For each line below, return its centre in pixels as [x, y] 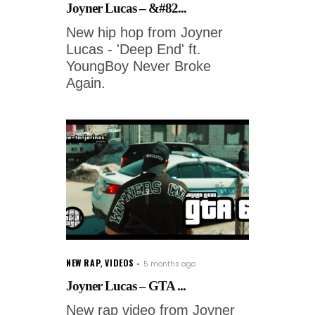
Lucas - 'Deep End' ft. [134, 49]
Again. [86, 83]
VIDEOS [120, 262]
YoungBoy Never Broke [139, 66]
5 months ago [170, 264]
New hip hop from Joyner [144, 32]
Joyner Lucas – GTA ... [126, 285]
